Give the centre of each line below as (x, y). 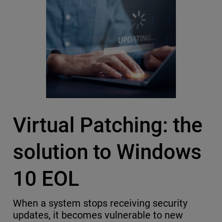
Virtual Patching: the (108, 125)
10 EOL (48, 179)
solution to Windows (107, 152)
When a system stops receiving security (100, 203)
